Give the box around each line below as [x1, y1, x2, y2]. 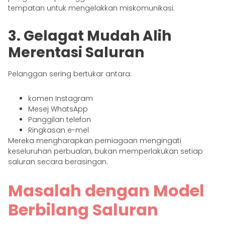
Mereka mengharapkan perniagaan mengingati [8, 135, 181, 146]
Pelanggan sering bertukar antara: [8, 68, 132, 79]
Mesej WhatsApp [28, 103, 88, 114]
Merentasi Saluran [8, 42, 144, 62]
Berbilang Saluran [8, 198, 158, 221]
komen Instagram [28, 93, 93, 103]
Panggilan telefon [28, 114, 91, 125]
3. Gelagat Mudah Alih [8, 26, 171, 46]
